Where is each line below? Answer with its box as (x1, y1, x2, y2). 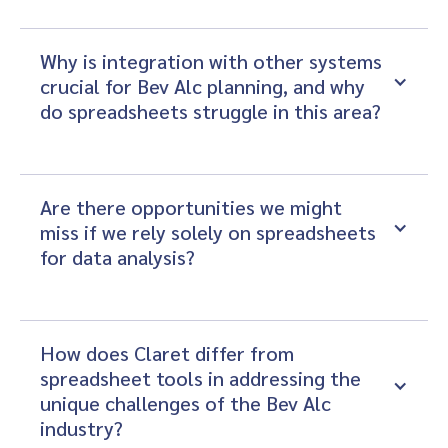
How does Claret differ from (40, 340, 299, 366)
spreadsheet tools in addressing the (40, 365, 366, 391)
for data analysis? (40, 244, 195, 270)
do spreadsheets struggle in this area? (40, 98, 381, 124)
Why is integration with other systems (40, 48, 387, 74)
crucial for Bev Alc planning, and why (40, 73, 370, 99)
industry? (40, 415, 123, 441)
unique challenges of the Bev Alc (40, 390, 336, 416)
